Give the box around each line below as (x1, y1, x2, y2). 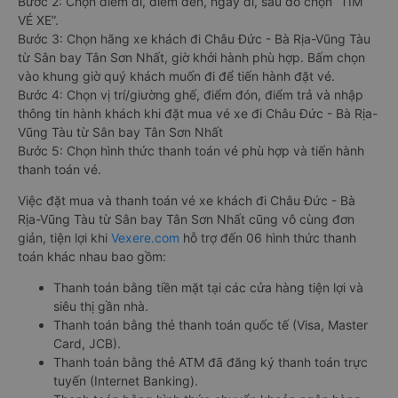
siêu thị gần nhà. (53, 298, 148, 314)
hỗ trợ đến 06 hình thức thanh (179, 229, 356, 245)
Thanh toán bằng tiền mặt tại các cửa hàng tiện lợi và (53, 279, 363, 295)
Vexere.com (111, 229, 179, 245)
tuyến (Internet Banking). (53, 372, 198, 388)
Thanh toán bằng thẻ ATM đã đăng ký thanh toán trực (53, 354, 368, 370)
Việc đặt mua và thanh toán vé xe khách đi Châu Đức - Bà (18, 192, 355, 208)
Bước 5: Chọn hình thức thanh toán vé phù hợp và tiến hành (18, 142, 364, 158)
